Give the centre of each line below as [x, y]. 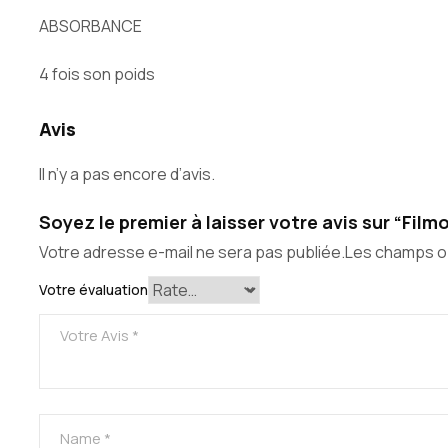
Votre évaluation [93, 289]
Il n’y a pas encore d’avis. [127, 173]
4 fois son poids [97, 73]
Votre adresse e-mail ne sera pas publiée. [192, 251]
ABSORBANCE [90, 25]
